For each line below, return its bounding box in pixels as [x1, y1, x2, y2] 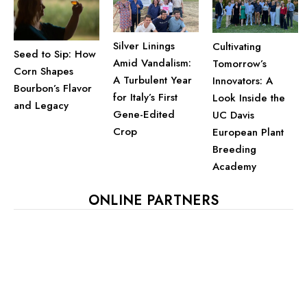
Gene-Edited [113, 106, 175, 122]
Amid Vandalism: [113, 55, 191, 71]
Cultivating [212, 38, 261, 54]
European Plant [212, 124, 284, 140]
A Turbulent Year [113, 72, 192, 88]
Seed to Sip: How [14, 46, 96, 62]
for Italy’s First [113, 89, 177, 105]
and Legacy [14, 97, 69, 113]
